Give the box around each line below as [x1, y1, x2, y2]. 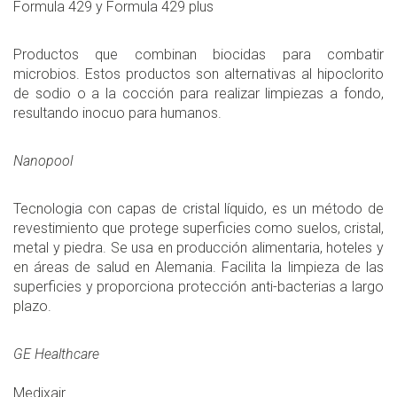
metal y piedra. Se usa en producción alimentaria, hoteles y [13, 239, 384, 257]
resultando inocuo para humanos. [13, 105, 222, 122]
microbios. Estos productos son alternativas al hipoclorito [13, 66, 384, 83]
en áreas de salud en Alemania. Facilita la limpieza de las [13, 259, 384, 276]
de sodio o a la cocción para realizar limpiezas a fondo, [13, 85, 384, 103]
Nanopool [13, 152, 73, 170]
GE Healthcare [13, 346, 99, 363]
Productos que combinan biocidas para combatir [13, 46, 384, 64]
